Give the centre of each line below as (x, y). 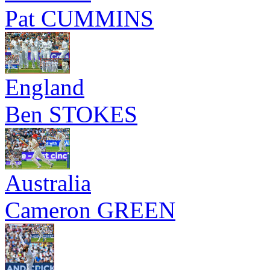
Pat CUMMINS (79, 18)
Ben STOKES (71, 114)
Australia (48, 183)
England (45, 87)
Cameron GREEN (90, 210)
